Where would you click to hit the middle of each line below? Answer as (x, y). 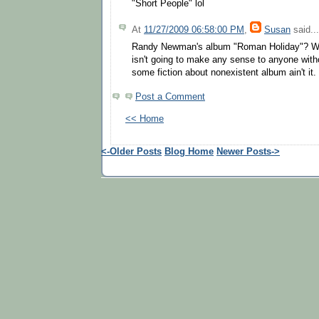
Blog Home (189, 152)
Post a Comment (170, 97)
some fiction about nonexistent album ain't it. (224, 73)
